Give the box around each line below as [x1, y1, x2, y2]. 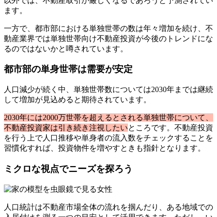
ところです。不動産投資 [128, 124, 213, 132]
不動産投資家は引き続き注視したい [4, 124, 128, 132]
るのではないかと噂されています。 [4, 44, 128, 53]
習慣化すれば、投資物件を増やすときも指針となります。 [4, 144, 205, 153]
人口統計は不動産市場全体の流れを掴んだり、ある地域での [4, 202, 213, 211]
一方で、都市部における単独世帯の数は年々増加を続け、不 [4, 24, 213, 32]
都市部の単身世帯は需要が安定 [4, 64, 133, 75]
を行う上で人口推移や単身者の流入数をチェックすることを [4, 134, 213, 142]
